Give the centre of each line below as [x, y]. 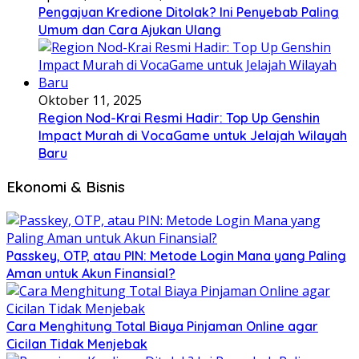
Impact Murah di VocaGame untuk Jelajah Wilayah [193, 136]
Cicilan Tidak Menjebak [77, 343]
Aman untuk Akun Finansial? [91, 273]
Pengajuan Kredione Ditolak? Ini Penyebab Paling [189, 12]
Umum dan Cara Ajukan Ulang [130, 30]
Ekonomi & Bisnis [66, 186]
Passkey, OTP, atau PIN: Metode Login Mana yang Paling [176, 255]
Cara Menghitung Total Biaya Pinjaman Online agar [162, 326]
